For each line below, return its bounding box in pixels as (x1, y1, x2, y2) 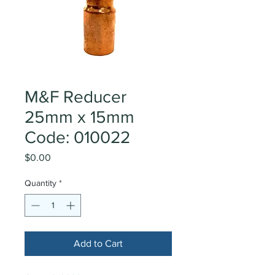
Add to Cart (74, 238, 123, 249)
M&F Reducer (25, 87, 126, 106)
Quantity (25, 178, 56, 188)
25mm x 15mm (25, 107, 134, 126)
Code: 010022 (25, 128, 130, 147)
